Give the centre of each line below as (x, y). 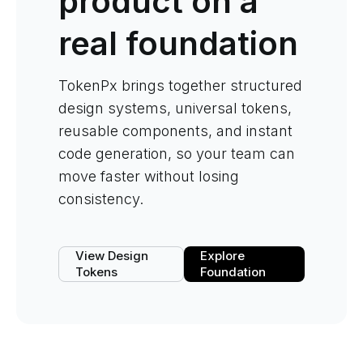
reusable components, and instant (175, 131)
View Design (112, 256)
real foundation (178, 43)
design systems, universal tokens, (175, 108)
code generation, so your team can (177, 154)
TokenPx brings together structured (180, 85)
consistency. (101, 199)
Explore (223, 256)
